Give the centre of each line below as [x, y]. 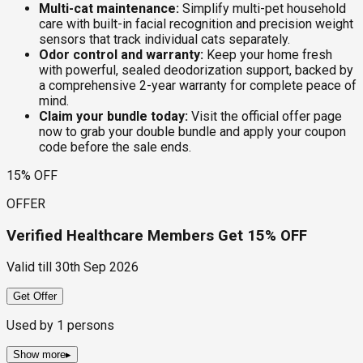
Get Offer [35, 297]
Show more [39, 355]
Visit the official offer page [265, 116]
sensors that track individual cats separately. [164, 39]
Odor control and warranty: [121, 54]
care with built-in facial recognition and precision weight [196, 23]
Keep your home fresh [268, 54]
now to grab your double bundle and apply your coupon [192, 131]
